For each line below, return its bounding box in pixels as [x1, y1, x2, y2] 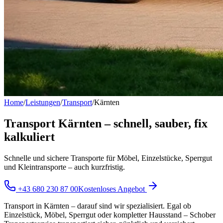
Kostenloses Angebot [78, 184, 147, 193]
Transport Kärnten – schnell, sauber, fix [4, 116, 208, 130]
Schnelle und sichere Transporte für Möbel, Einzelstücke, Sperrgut [4, 153, 212, 162]
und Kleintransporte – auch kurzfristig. [4, 162, 125, 171]
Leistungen [25, 98, 60, 107]
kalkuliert [4, 130, 55, 143]
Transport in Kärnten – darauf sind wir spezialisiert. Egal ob [4, 201, 191, 210]
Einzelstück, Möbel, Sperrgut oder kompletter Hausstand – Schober [4, 210, 216, 219]
